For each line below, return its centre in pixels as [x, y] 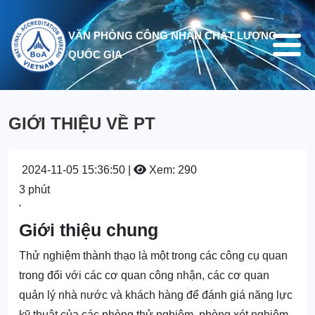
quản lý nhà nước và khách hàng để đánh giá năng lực [156, 295]
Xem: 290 [172, 170]
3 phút [34, 190]
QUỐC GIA [95, 54]
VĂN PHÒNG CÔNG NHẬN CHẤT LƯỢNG [173, 35]
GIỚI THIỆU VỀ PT [82, 124]
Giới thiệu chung [89, 230]
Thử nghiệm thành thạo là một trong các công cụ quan [153, 256]
